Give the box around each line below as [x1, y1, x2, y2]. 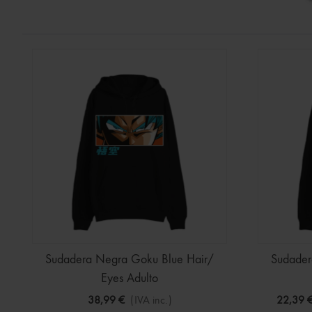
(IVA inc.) [130, 295, 172, 306]
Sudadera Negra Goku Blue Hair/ [45, 253, 214, 266]
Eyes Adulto [101, 272, 158, 285]
